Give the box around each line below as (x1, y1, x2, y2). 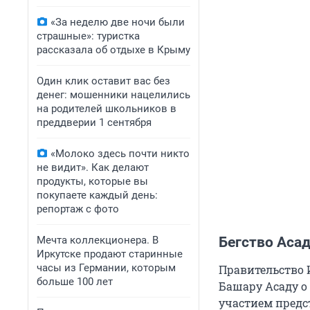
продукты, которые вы (37, 175, 148, 188)
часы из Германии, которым (37, 262, 176, 274)
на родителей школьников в (37, 102, 176, 115)
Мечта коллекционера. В (37, 234, 158, 246)
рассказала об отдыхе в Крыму (37, 44, 190, 56)
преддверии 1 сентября (37, 116, 152, 129)
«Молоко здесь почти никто (51, 147, 190, 160)
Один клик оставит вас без (37, 75, 170, 87)
